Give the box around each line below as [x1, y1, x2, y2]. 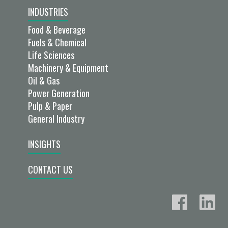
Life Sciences [28, 48, 74, 62]
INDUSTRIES [28, 5, 68, 18]
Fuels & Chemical [28, 35, 87, 49]
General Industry [28, 111, 84, 125]
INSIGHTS [28, 137, 61, 151]
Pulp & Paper [28, 99, 72, 112]
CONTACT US [28, 162, 73, 176]
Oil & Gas [28, 73, 60, 87]
